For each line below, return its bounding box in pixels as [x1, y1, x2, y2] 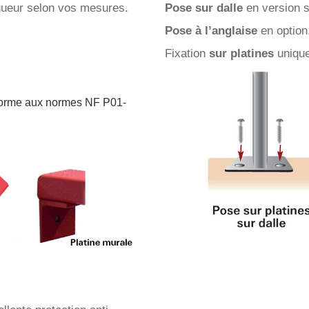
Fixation [165, 47, 209, 60]
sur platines [209, 47, 274, 60]
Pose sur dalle [165, 1, 243, 14]
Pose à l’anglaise [165, 24, 257, 37]
